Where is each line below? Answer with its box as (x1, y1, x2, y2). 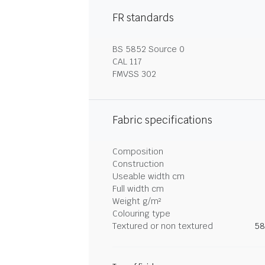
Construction (112, 159, 164, 169)
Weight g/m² (112, 196, 161, 206)
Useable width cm (112, 171, 185, 182)
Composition (112, 146, 163, 157)
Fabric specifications (112, 114, 212, 127)
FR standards (112, 11, 174, 24)
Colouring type (112, 208, 170, 219)
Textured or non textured (112, 221, 213, 231)
